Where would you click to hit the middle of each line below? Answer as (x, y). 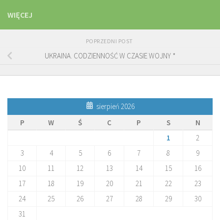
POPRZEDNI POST (110, 41)
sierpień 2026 (115, 106)
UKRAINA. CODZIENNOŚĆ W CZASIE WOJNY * (110, 56)
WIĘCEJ (20, 14)
